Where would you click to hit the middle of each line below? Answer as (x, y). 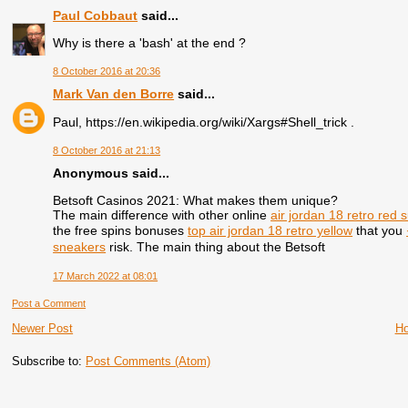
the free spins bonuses (121, 231)
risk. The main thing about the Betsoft (216, 247)
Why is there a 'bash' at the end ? (150, 43)
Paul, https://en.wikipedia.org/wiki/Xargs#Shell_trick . (204, 122)
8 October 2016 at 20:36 (107, 71)
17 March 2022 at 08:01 (106, 275)
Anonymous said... (112, 173)
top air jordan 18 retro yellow (270, 231)
